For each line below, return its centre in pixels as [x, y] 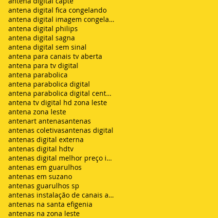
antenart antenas [36, 121]
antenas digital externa [46, 139]
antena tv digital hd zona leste [58, 102]
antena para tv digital [43, 65]
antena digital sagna [42, 37]
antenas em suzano [40, 176]
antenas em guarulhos [45, 167]
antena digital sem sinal [47, 47]
